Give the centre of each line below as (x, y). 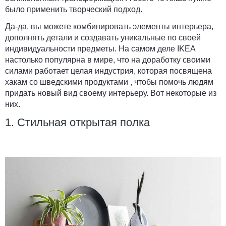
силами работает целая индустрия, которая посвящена (108, 71)
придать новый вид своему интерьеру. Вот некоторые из (111, 93)
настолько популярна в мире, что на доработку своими (108, 60)
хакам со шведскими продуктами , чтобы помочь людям (109, 82)
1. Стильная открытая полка (77, 122)
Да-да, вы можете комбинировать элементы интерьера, (109, 26)
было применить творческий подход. (75, 9)
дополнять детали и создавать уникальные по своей (103, 38)
